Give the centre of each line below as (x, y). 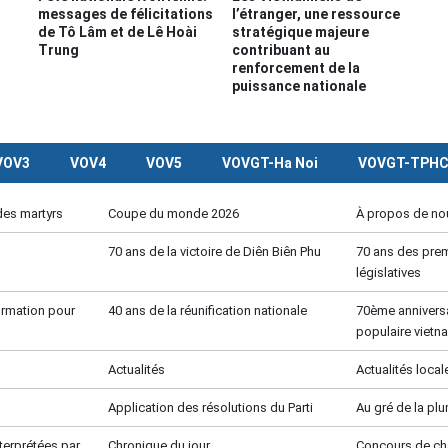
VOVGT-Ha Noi (269, 162)
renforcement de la (295, 68)
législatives (388, 272)
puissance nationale (298, 86)
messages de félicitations (126, 14)
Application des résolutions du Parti (211, 407)
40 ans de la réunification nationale (208, 310)
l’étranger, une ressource (315, 14)
